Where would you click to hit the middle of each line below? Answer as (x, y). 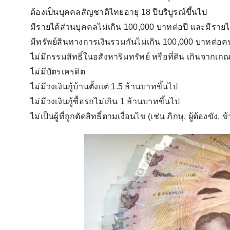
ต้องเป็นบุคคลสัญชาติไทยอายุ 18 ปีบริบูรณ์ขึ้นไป (119, 12)
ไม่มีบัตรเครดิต (58, 71)
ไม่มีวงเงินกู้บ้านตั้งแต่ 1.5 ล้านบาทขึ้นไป (104, 86)
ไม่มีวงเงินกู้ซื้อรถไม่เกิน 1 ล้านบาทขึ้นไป (105, 101)
